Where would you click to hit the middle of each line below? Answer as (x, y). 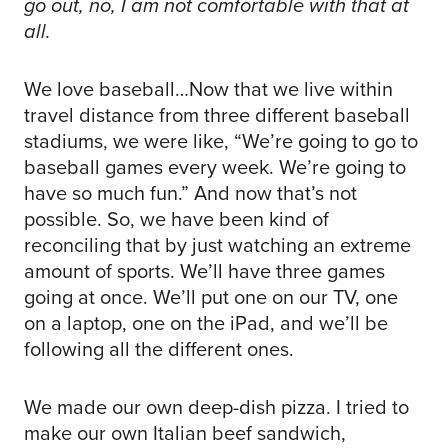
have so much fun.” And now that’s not (190, 193)
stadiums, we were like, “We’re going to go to (221, 141)
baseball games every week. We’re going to (215, 167)
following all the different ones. (159, 349)
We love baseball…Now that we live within (208, 89)
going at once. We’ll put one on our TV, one (211, 297)
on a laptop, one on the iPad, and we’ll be (206, 323)
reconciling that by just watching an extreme (217, 245)
